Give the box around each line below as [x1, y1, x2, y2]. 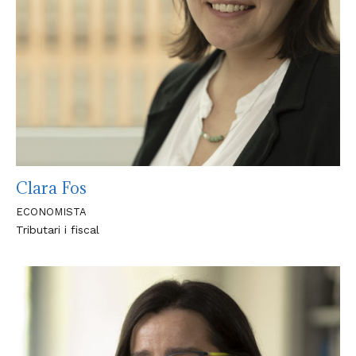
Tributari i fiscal [16, 223, 99, 236]
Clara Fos [16, 178, 87, 199]
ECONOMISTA [16, 206, 87, 218]
